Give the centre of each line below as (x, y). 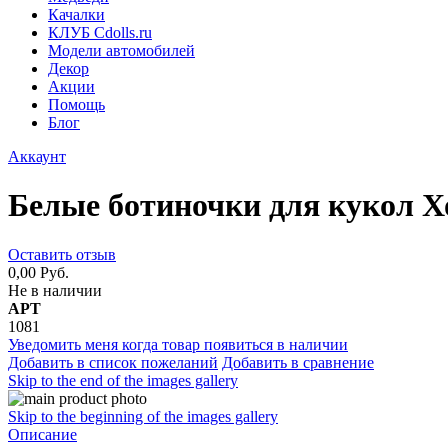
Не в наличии (55, 290)
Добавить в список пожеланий (113, 362)
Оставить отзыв (62, 254)
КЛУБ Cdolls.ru (100, 32)
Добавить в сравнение (298, 362)
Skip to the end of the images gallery (123, 380)
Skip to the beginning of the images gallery (143, 416)
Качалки (76, 14)
